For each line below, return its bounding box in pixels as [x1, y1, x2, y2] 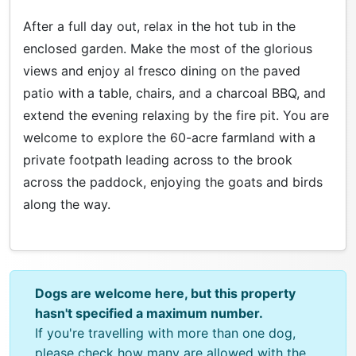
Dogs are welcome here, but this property [35, 285, 296, 302]
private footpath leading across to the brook [23, 152, 292, 168]
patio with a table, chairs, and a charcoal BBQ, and [23, 85, 326, 102]
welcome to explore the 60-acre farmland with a [23, 130, 315, 146]
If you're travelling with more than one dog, [35, 325, 296, 342]
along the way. [23, 196, 110, 213]
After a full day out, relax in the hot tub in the [23, 18, 296, 35]
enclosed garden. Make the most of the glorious [23, 41, 312, 57]
